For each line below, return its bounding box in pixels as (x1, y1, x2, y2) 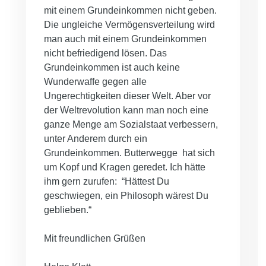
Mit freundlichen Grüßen (44, 233, 145, 244)
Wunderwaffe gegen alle (44, 77, 147, 87)
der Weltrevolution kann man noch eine (44, 105, 208, 116)
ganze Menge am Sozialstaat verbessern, (44, 119, 218, 130)
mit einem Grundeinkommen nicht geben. (44, 5, 217, 16)
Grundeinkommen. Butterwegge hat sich (44, 148, 215, 159)
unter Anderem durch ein (44, 134, 147, 144)
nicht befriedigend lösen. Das (44, 48, 167, 59)
